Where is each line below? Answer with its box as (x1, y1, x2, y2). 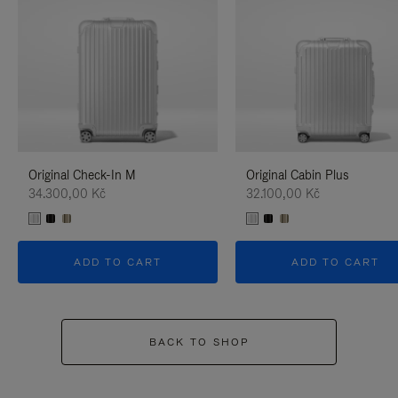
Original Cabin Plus (245, 166, 349, 183)
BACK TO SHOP (148, 334, 250, 349)
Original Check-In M (28, 166, 136, 183)
